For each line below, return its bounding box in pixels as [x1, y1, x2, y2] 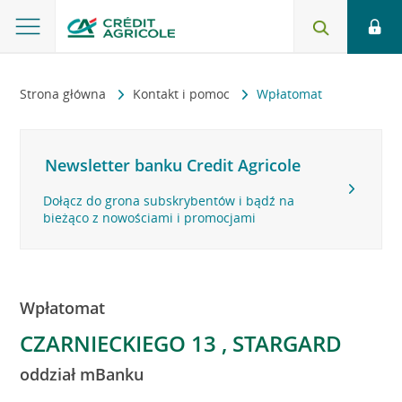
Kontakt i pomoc [133, 85, 234, 102]
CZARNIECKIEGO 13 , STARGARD [20, 328, 343, 358]
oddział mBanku [20, 363, 144, 385]
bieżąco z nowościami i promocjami [43, 209, 257, 226]
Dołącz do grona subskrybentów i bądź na [43, 192, 295, 209]
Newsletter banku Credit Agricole [45, 154, 301, 176]
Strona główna [20, 85, 110, 102]
